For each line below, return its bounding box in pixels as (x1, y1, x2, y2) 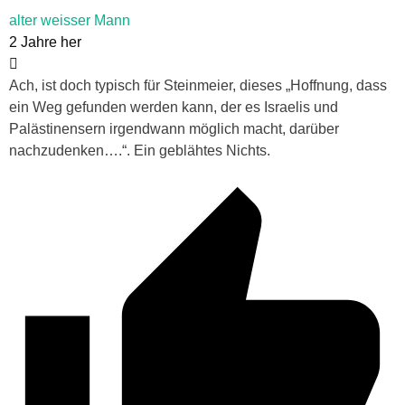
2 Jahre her (9, 34, 81, 51)
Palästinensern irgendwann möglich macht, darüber (9, 121, 339, 137)
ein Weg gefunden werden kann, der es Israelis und (9, 99, 338, 116)
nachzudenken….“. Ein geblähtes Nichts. (9, 143, 270, 159)
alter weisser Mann (9, 13, 130, 29)
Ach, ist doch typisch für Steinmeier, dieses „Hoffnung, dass (9, 78, 387, 94)
